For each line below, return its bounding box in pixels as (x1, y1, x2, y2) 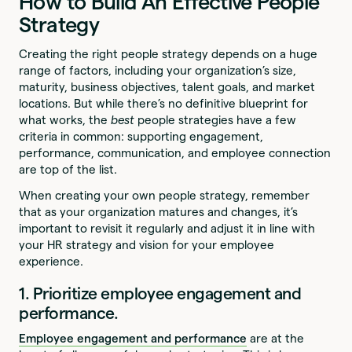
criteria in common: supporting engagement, (19, 130, 264, 144)
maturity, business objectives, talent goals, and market (19, 80, 316, 94)
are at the (247, 332, 305, 346)
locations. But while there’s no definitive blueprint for (19, 97, 309, 111)
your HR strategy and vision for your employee (19, 238, 275, 252)
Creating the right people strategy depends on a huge (19, 47, 318, 61)
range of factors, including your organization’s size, (19, 64, 297, 78)
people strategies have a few (134, 113, 297, 127)
